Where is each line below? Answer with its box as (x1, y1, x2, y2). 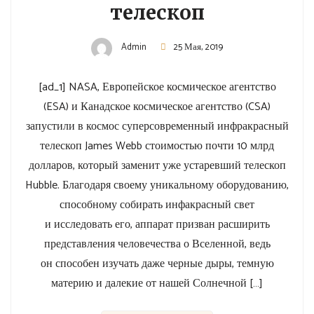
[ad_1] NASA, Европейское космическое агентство (38, 78, 276, 97)
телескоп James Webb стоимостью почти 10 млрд (40, 137, 274, 156)
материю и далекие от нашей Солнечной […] (51, 274, 263, 294)
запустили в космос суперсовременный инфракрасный (25, 117, 289, 137)
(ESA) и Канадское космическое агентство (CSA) (43, 97, 271, 117)
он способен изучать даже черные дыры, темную (40, 254, 274, 274)
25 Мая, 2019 (173, 40, 223, 55)
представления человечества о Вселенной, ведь (43, 235, 271, 254)
